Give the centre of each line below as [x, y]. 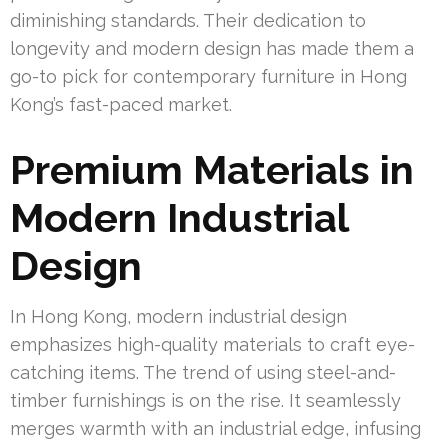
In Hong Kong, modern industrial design [178, 317]
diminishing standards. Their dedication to [188, 21]
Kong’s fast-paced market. [121, 105]
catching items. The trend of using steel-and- [203, 373]
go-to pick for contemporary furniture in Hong [208, 77]
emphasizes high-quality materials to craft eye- [212, 345]
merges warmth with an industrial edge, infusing [215, 429]
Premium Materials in [212, 170]
